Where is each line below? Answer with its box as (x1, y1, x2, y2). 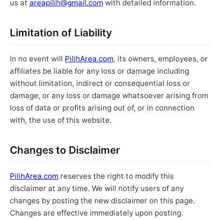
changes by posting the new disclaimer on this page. (9, 196, 195, 206)
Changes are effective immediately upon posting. (9, 208, 183, 218)
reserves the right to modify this (58, 171, 174, 181)
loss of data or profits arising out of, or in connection (9, 103, 194, 112)
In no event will (9, 54, 65, 63)
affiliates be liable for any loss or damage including (9, 66, 189, 76)
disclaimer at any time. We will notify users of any (9, 184, 184, 193)
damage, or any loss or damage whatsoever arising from (9, 90, 208, 100)
